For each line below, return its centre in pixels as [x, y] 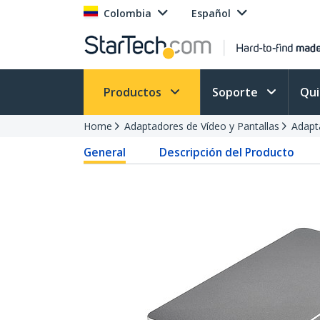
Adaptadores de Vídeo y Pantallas [202, 126]
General [105, 152]
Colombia [127, 13]
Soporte [236, 92]
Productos [134, 92]
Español [211, 13]
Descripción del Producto [226, 152]
